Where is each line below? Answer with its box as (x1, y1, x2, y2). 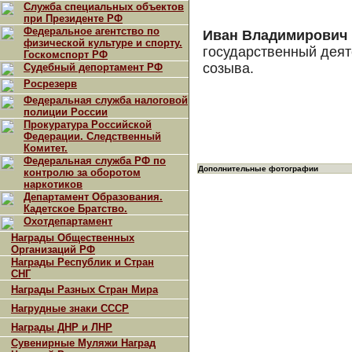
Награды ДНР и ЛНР (11, 321, 112, 333)
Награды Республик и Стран (11, 256, 154, 268)
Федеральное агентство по (24, 25, 159, 37)
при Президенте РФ (24, 13, 123, 24)
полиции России (24, 106, 108, 118)
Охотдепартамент (24, 215, 112, 227)
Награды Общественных (11, 232, 134, 244)
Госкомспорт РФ (24, 49, 108, 60)
